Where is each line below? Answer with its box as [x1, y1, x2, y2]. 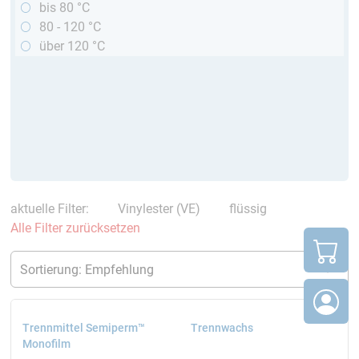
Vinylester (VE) [114, 200, 200, 216]
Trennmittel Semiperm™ [22, 321, 145, 336]
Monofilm [22, 337, 71, 352]
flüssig [225, 200, 267, 216]
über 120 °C [38, 38, 105, 54]
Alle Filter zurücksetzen [10, 220, 140, 236]
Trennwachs [190, 321, 253, 336]
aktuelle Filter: [10, 200, 95, 216]
